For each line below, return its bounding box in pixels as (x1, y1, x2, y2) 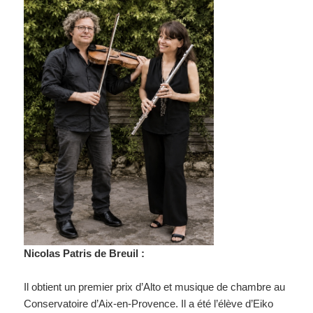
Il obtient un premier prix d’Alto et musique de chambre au (24, 281, 286, 293)
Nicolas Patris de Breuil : (24, 247, 145, 260)
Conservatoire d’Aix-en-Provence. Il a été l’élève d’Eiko (24, 298, 274, 310)
